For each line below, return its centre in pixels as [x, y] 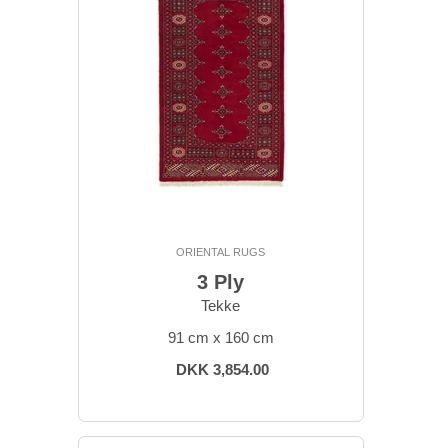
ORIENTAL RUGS [220, 252]
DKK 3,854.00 [222, 370]
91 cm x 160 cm [220, 338]
